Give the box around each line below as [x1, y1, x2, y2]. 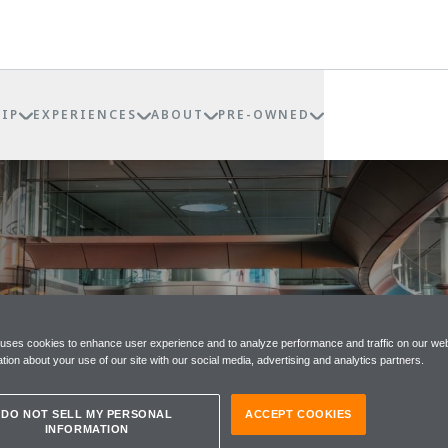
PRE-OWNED [218, 106, 310, 123]
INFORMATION [44, 422, 129, 435]
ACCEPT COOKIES [245, 407, 352, 420]
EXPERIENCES [33, 106, 137, 123]
